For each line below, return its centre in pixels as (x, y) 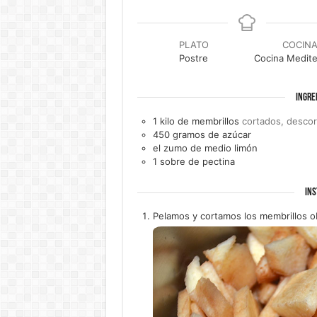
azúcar (236, 134)
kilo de (174, 121)
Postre (194, 58)
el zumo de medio (192, 148)
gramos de (196, 134)
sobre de (179, 161)
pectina (218, 161)
